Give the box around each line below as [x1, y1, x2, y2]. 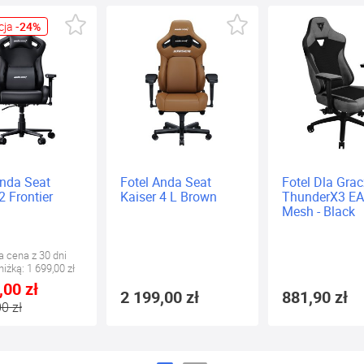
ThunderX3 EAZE [204, 187, 302, 206]
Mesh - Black [204, 201, 278, 220]
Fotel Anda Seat [43, 172, 135, 191]
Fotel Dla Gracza [204, 172, 300, 191]
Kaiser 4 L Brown [43, 187, 141, 206]
